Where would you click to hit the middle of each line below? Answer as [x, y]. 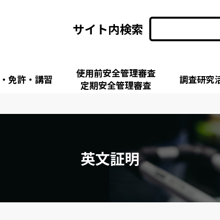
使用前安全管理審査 [116, 73]
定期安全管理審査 [116, 85]
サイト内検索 [108, 29]
